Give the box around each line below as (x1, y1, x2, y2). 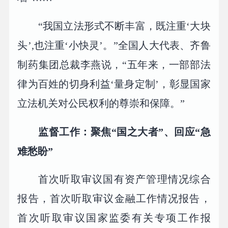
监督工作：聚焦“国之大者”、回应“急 (38, 126, 211, 137)
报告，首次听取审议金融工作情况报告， (17, 193, 211, 205)
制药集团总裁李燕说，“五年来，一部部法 (17, 59, 211, 70)
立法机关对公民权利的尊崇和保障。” (17, 97, 185, 109)
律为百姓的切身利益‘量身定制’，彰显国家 (17, 78, 211, 90)
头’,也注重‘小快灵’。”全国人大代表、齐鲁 (17, 39, 211, 51)
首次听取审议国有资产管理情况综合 (38, 174, 211, 185)
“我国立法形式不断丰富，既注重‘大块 (38, 20, 211, 32)
